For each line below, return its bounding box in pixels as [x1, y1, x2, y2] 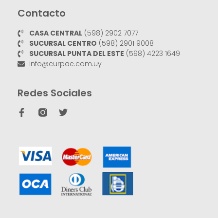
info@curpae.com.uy [29, 59, 102, 69]
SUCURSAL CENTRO [29, 38, 97, 49]
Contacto [17, 6, 66, 20]
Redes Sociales [17, 86, 92, 100]
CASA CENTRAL [29, 28, 82, 38]
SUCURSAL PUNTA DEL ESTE [29, 49, 124, 59]
